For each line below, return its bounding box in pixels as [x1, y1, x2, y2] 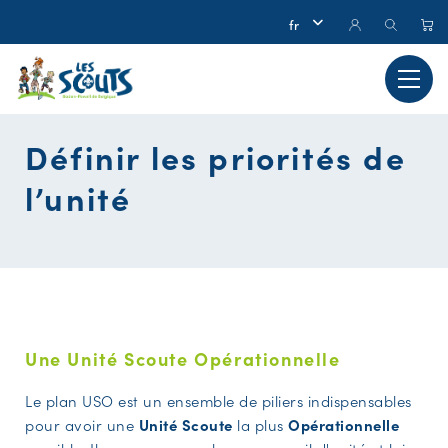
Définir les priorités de [25, 134, 406, 179]
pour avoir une [25, 414, 139, 435]
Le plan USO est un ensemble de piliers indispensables [25, 390, 412, 411]
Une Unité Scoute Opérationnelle [25, 346, 341, 371]
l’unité [25, 175, 132, 220]
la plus [232, 414, 288, 435]
